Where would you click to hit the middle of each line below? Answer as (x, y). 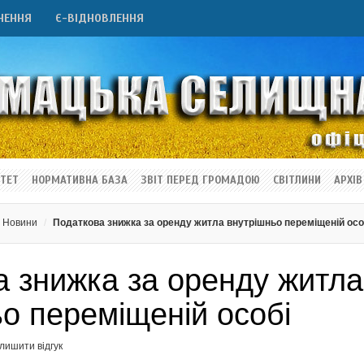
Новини (20, 223)
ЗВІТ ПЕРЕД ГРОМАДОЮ (200, 180)
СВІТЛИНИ (297, 180)
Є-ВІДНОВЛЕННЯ (100, 18)
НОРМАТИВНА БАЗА (80, 180)
